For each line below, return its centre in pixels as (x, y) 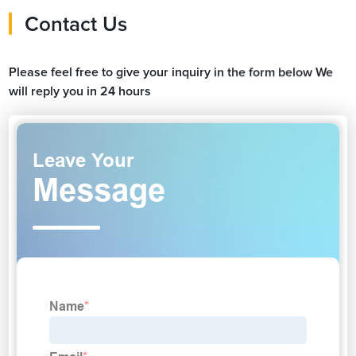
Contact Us (76, 24)
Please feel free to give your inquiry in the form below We (171, 72)
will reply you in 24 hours (80, 91)
